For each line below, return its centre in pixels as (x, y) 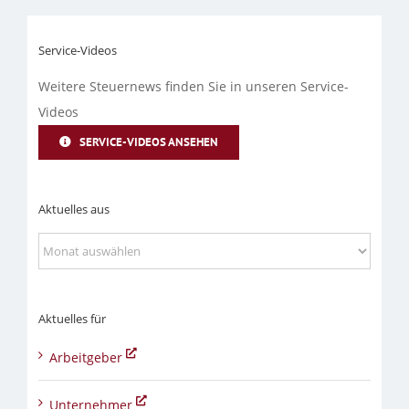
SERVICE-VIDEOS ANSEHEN (148, 142)
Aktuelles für (72, 319)
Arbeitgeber (87, 358)
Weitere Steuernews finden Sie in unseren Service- (193, 86)
